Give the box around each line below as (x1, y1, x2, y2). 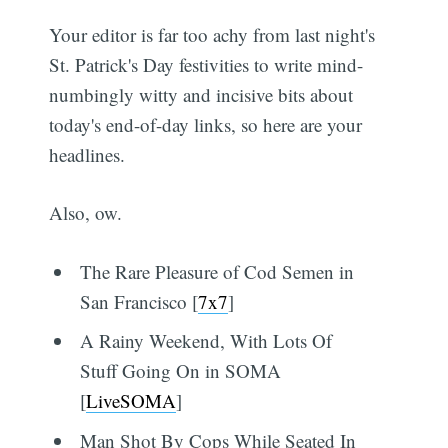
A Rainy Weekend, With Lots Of (79, 328, 332, 354)
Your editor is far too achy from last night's (49, 21, 376, 47)
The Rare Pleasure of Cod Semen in (79, 258, 354, 284)
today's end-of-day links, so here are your (49, 111, 363, 137)
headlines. (49, 141, 126, 167)
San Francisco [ (79, 288, 198, 314)
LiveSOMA (85, 388, 176, 414)
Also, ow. (49, 200, 123, 226)
